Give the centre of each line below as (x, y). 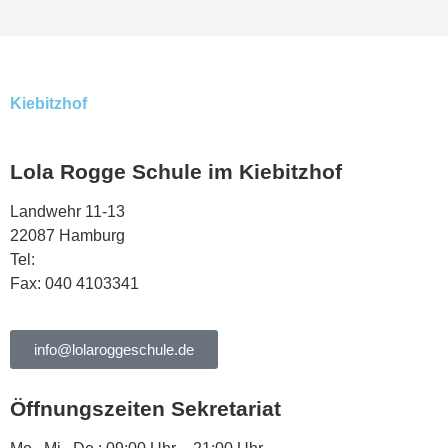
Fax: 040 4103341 (74, 283)
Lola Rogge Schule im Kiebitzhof (176, 171)
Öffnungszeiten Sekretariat (145, 409)
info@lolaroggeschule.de (114, 350)
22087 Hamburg (67, 235)
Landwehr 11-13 (67, 211)
